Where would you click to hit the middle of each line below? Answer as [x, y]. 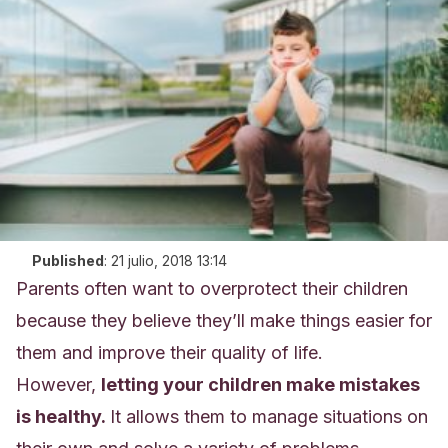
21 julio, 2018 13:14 [169, 260]
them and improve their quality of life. [169, 352]
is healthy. [63, 416]
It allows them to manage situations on [269, 416]
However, [58, 384]
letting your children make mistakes [260, 384]
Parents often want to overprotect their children [212, 288]
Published [68, 260]
